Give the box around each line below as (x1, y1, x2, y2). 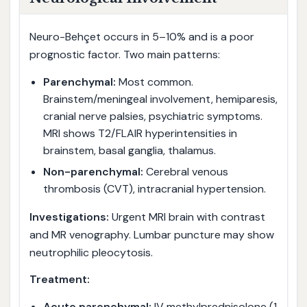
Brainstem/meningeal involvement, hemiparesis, (42, 92, 278, 107)
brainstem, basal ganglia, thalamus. (42, 143, 216, 158)
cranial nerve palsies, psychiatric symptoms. (42, 109, 262, 124)
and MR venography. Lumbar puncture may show (29, 227, 274, 242)
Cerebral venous (143, 164, 228, 179)
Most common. (115, 75, 193, 90)
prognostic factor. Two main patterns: (29, 47, 220, 62)
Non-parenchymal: (42, 164, 143, 179)
